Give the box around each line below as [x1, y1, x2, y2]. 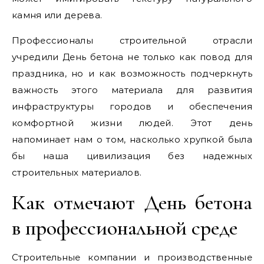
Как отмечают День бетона [12, 190, 252, 215]
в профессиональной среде [12, 215, 237, 240]
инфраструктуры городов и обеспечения [12, 101, 252, 112]
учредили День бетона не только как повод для [12, 51, 252, 62]
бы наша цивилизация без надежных [12, 150, 252, 161]
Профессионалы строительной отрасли [12, 35, 252, 46]
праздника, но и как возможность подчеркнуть [12, 68, 252, 79]
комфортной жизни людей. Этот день [12, 117, 252, 128]
